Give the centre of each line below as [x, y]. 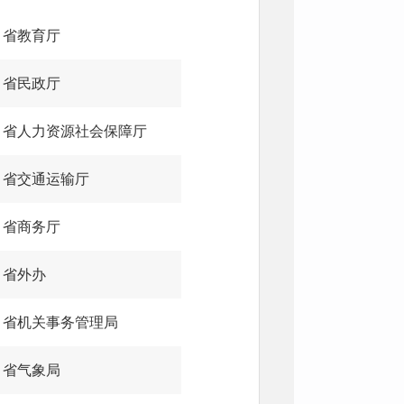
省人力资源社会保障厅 [75, 131]
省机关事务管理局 [60, 322]
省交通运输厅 [46, 179]
